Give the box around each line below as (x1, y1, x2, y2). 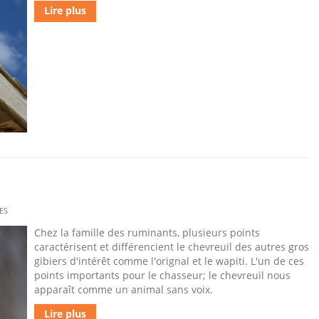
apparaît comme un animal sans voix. (34, 283, 213, 296)
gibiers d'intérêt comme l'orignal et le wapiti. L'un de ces (34, 254, 304, 268)
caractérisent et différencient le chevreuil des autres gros (34, 240, 309, 253)
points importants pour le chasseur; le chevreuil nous (34, 268, 291, 282)
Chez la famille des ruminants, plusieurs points (34, 226, 260, 239)
